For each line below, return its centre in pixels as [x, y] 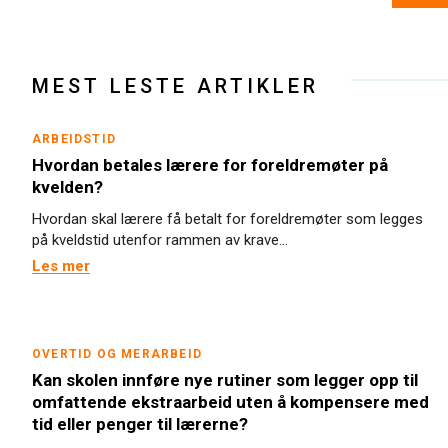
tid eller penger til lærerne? [140, 424]
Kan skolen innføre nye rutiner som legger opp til [225, 380]
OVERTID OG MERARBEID [117, 354]
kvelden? [67, 187]
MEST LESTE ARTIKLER [175, 86]
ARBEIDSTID [74, 139]
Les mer [61, 266]
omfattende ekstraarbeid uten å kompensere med [230, 402]
